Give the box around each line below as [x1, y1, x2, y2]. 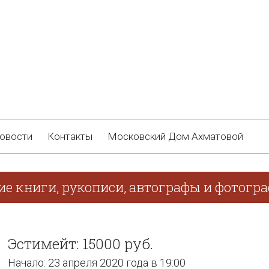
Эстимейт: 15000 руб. [8, 234, 153, 253]
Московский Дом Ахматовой [107, 130, 243, 142]
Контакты [47, 130, 92, 142]
